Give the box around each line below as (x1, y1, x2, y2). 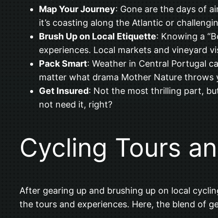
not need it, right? (39, 99, 112, 110)
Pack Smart (39, 58, 87, 69)
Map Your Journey (39, 4, 115, 15)
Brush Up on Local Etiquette (39, 31, 156, 42)
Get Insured (39, 86, 89, 96)
